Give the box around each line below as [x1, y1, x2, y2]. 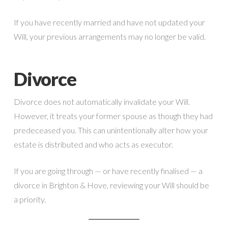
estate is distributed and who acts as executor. [13, 139, 173, 149]
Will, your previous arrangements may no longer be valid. [13, 31, 206, 41]
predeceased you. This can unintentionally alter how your [13, 125, 208, 135]
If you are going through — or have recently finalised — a [13, 165, 203, 176]
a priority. [13, 194, 46, 204]
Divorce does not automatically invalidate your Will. [13, 96, 190, 106]
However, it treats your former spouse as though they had [13, 110, 213, 121]
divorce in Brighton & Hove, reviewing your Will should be [13, 180, 209, 190]
